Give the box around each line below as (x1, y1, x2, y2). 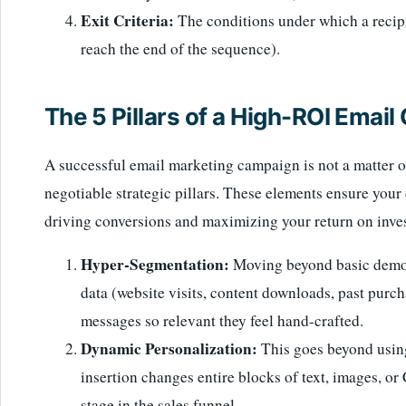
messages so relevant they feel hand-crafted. (81, 310, 363, 332)
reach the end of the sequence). (81, 37, 280, 59)
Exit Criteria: (81, 8, 174, 32)
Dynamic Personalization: (81, 337, 257, 361)
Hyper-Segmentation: (81, 253, 229, 276)
